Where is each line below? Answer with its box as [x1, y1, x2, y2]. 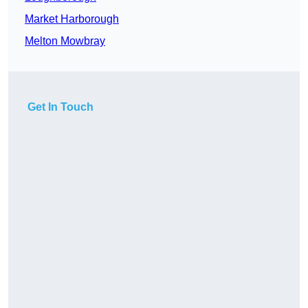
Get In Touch [27, 101, 93, 113]
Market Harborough [25, 13, 119, 25]
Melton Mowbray [25, 35, 105, 47]
